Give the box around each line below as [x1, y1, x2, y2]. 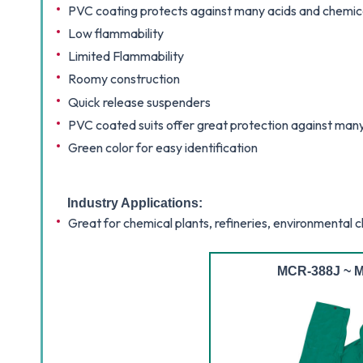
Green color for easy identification [68, 139, 258, 156]
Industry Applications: [67, 195, 203, 210]
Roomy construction [68, 70, 181, 88]
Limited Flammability [68, 48, 185, 65]
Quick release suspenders [68, 93, 211, 110]
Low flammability [68, 24, 164, 41]
